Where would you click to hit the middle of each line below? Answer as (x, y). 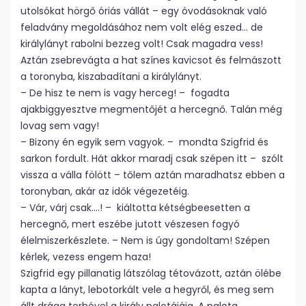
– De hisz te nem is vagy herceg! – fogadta (125, 93)
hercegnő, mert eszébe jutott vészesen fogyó (130, 224)
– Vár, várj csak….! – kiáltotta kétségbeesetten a (135, 208)
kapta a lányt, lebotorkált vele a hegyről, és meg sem (147, 290)
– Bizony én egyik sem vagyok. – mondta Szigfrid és (144, 142)
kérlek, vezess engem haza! (86, 257)
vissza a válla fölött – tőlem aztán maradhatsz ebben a (153, 175)
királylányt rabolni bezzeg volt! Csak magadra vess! (142, 44)
